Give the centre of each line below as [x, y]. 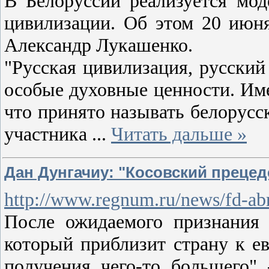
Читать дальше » [179, 134]
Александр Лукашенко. [98, 45]
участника [48, 134]
